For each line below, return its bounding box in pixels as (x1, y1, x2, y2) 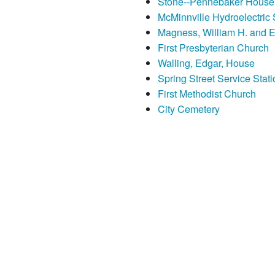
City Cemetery (157, 102, 220, 117)
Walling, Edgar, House (157, 56, 255, 71)
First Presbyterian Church (157, 41, 269, 55)
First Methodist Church (157, 87, 256, 101)
